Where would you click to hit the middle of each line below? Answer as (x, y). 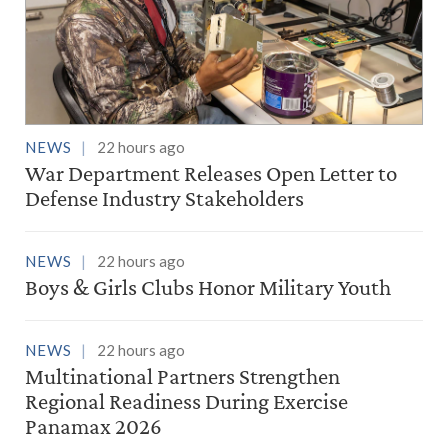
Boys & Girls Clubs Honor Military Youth (208, 287)
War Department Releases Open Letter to (211, 173)
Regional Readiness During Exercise (186, 401)
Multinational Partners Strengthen (182, 376)
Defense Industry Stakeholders (164, 198)
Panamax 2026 (93, 426)
